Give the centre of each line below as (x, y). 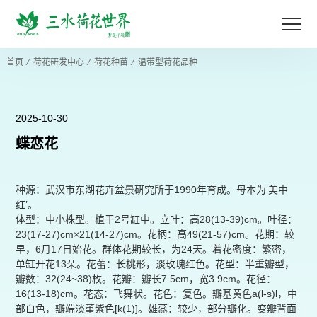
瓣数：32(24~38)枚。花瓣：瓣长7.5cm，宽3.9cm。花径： (146, 279)
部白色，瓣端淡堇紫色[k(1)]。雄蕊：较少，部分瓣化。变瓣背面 (156, 309)
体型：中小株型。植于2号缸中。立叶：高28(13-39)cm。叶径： (157, 219)
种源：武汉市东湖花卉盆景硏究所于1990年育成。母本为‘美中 (152, 190)
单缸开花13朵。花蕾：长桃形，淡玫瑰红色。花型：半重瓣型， (155, 264)
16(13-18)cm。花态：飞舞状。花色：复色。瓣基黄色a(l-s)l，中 (157, 294)
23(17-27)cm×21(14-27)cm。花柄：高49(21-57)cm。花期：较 (155, 234)
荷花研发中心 (58, 62)
